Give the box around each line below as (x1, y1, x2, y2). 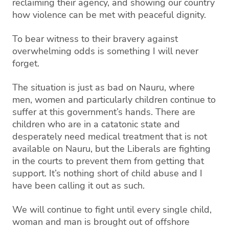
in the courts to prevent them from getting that (12, 154, 204, 167)
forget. (12, 57, 39, 70)
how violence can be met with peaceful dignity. (12, 8, 209, 21)
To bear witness (12, 32, 81, 45)
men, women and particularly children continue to (12, 93, 216, 106)
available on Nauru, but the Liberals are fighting (12, 142, 211, 155)
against (147, 32, 178, 45)
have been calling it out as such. (12, 179, 145, 192)
